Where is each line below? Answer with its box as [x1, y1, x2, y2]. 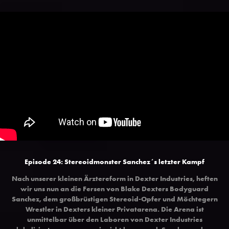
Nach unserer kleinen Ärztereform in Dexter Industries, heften [11, 173, 218, 183]
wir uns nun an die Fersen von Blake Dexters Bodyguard [20, 184, 209, 193]
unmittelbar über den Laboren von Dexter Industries [27, 214, 202, 224]
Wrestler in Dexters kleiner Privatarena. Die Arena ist [25, 204, 204, 214]
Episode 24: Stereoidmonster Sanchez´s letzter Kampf [25, 156, 204, 166]
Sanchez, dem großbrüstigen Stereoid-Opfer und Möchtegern [11, 194, 218, 203]
